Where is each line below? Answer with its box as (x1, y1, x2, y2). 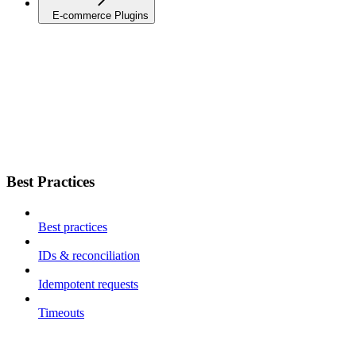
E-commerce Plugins (52, 9, 149, 21)
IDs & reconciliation (38, 249, 140, 263)
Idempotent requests (38, 277, 138, 292)
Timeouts (38, 306, 84, 320)
